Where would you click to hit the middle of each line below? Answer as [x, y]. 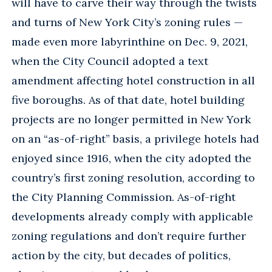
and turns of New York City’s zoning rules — [127, 22]
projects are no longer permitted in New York [131, 119]
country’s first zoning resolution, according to [133, 177]
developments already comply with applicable [132, 216]
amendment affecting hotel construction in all [133, 80]
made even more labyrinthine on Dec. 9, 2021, [130, 41]
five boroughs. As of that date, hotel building [128, 100]
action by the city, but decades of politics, [121, 255]
